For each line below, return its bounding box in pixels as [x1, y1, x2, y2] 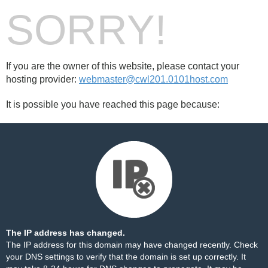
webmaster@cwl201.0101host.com [79, 74, 228, 84]
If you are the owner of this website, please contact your [6, 61, 239, 71]
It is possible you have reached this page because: [6, 99, 220, 109]
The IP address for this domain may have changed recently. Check [6, 240, 258, 249]
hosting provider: [6, 74, 79, 84]
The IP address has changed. [6, 228, 125, 237]
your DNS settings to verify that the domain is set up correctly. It [6, 252, 246, 261]
